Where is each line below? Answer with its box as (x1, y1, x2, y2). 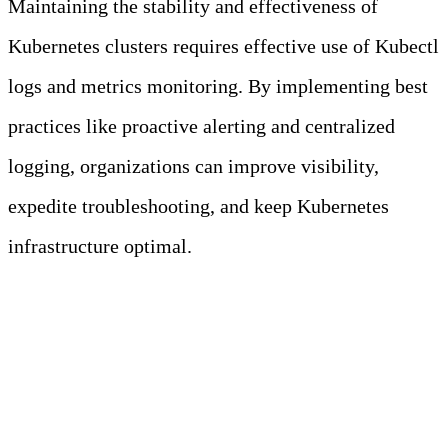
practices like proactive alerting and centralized (8, 115, 395, 138)
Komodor (8, 355, 85, 378)
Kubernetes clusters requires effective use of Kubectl (8, 35, 439, 58)
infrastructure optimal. (8, 235, 192, 258)
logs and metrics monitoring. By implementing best (8, 75, 428, 98)
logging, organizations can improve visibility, (8, 155, 379, 178)
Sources (8, 295, 75, 318)
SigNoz (8, 415, 68, 438)
